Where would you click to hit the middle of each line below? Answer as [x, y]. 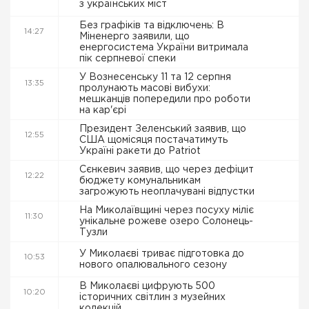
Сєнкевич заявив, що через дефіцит [167, 170]
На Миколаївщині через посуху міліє [167, 210]
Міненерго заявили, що [134, 37]
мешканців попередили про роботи [165, 99]
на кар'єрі [104, 110]
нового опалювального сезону [154, 265]
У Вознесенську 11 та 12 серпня [155, 77]
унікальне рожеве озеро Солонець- [166, 221]
